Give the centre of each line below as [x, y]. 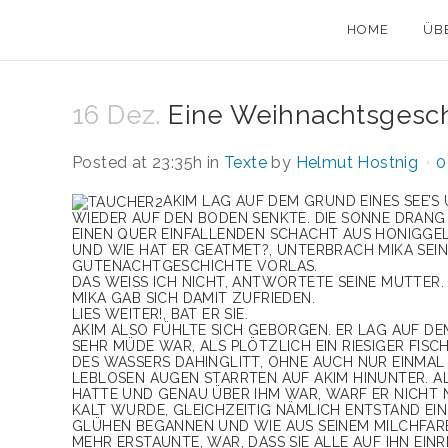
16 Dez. [116, 115]
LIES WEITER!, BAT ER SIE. [160, 314]
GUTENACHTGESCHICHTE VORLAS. [195, 266]
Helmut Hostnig [357, 162]
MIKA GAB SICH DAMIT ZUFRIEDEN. [193, 298]
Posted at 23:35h [137, 162]
